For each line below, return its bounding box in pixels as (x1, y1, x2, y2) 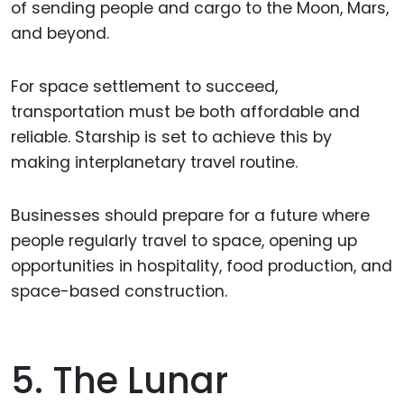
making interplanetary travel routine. (11, 151, 298, 173)
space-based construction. (11, 280, 227, 302)
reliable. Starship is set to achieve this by (11, 125, 332, 148)
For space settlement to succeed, (11, 75, 278, 97)
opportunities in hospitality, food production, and (11, 254, 392, 277)
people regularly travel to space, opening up (11, 229, 357, 252)
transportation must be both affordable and (11, 100, 360, 123)
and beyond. (11, 23, 109, 45)
